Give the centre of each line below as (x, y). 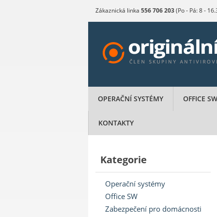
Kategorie (124, 160)
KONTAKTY (116, 123)
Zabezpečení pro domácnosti (153, 209)
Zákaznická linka (118, 10)
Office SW (121, 196)
